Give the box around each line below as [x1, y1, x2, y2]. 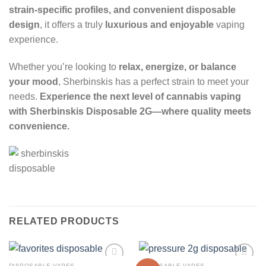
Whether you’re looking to [9, 62, 119, 72]
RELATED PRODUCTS [9, 216, 119, 226]
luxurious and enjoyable [105, 20, 214, 30]
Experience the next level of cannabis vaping [40, 91, 241, 102]
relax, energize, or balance [119, 62, 236, 72]
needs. [9, 91, 40, 102]
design [9, 20, 40, 30]
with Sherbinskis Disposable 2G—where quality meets [9, 106, 251, 117]
